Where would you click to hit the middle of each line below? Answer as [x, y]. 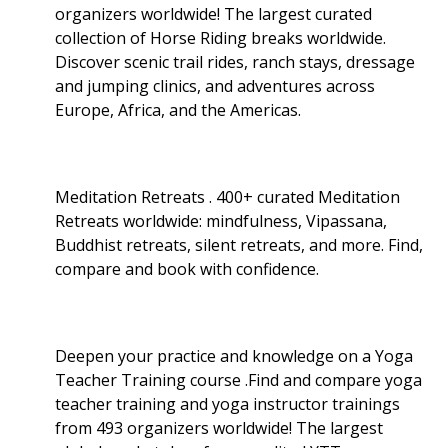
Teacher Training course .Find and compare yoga [238, 379]
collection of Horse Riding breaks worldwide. [220, 37]
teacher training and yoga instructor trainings [227, 403]
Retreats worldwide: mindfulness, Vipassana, [221, 220]
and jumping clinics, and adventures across [215, 85]
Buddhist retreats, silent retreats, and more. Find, [239, 244]
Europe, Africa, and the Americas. [178, 109]
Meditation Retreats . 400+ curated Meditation [227, 196]
